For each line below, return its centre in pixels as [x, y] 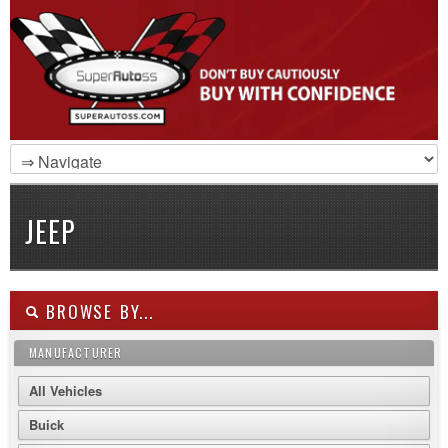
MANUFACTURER [76, 352]
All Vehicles [65, 390]
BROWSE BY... [96, 311]
